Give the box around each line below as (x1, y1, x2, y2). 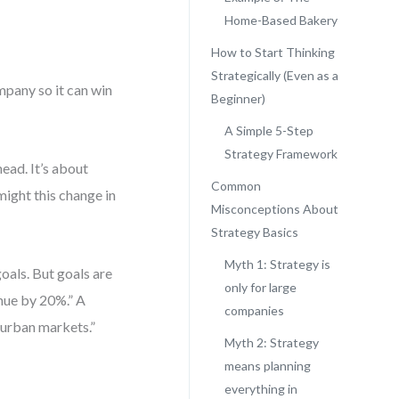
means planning (224, 358, 311, 373)
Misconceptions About (210, 201, 338, 216)
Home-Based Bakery (224, 12, 338, 28)
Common (210, 178, 261, 193)
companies (224, 303, 284, 318)
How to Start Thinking (210, 45, 335, 60)
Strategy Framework (224, 146, 338, 161)
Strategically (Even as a (210, 68, 338, 83)
